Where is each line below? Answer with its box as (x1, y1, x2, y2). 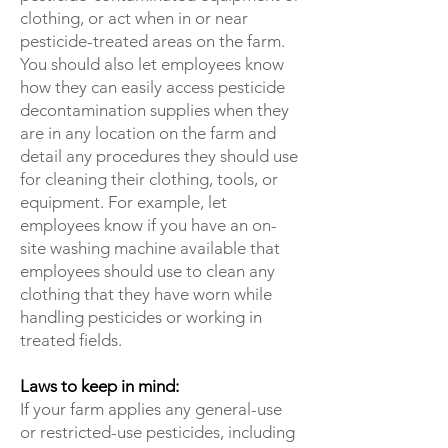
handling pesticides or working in (20, 307, 262, 327)
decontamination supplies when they (20, 100, 289, 120)
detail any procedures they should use (20, 146, 298, 166)
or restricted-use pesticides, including (20, 422, 295, 442)
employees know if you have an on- (20, 215, 277, 235)
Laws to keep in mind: (20, 376, 179, 396)
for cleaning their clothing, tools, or (20, 169, 278, 189)
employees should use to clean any (20, 261, 275, 281)
